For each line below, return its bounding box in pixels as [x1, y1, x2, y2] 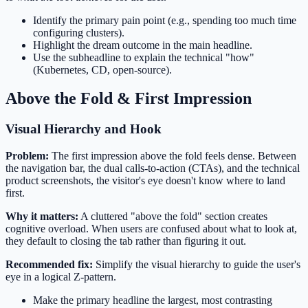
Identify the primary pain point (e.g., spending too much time [33, 14, 296, 26]
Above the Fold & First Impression [5, 89, 252, 108]
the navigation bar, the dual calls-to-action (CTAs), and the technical [5, 162, 300, 175]
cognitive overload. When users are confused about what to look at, [5, 223, 297, 235]
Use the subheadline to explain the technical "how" [33, 51, 254, 63]
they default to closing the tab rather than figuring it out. [5, 235, 246, 247]
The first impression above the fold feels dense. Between [49, 150, 296, 162]
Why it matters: [5, 210, 78, 223]
